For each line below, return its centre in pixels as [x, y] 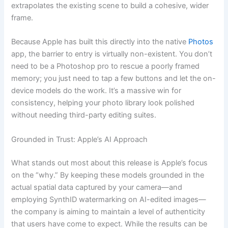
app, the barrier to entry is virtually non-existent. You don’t [112, 54]
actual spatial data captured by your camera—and [97, 187]
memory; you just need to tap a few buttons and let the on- [114, 79]
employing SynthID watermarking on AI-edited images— [109, 199]
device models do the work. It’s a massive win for [96, 91]
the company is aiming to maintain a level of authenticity [108, 211]
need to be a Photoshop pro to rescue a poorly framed [106, 66]
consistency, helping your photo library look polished [103, 103]
